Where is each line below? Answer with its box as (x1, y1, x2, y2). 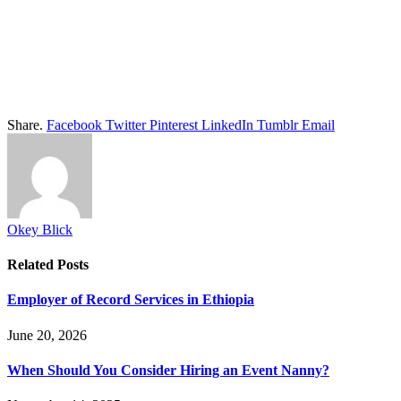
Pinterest (149, 116, 198, 132)
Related (7, 257, 57, 273)
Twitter (106, 116, 146, 132)
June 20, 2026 (7, 327, 87, 343)
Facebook (47, 116, 102, 132)
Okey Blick (7, 221, 73, 237)
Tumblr (257, 116, 298, 132)
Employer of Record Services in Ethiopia (7, 292, 254, 308)
